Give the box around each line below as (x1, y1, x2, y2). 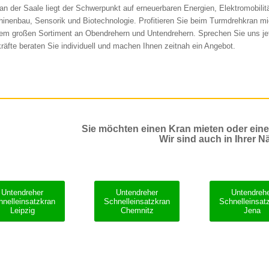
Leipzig (10, 206, 35, 216)
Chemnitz (120, 206, 154, 216)
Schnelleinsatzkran (104, 197, 171, 207)
